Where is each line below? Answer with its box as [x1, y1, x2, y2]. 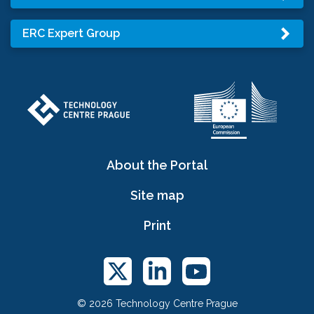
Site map [130, 187, 184, 203]
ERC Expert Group [22, 26, 120, 40]
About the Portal [107, 157, 207, 172]
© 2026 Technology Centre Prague [76, 297, 238, 309]
